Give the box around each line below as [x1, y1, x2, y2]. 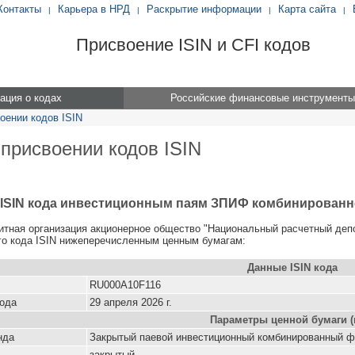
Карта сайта [277, 3, 336, 15]
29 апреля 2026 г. [90, 296, 172, 308]
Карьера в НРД [57, 3, 130, 15]
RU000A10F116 [90, 279, 161, 291]
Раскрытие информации [146, 3, 261, 15]
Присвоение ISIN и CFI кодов [75, 35, 311, 55]
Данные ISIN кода [247, 261, 338, 273]
